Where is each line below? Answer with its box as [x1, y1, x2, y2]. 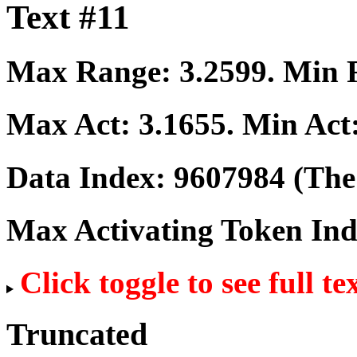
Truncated [6, 316, 147, 352]
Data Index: [6, 159, 174, 194]
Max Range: [6, 54, 179, 89]
